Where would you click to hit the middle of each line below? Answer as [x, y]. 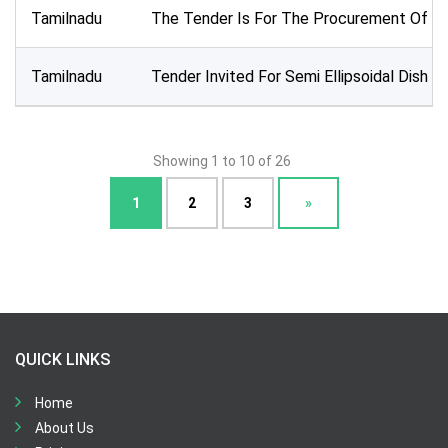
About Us [64, 428]
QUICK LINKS [62, 359]
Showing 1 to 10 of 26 [222, 161]
